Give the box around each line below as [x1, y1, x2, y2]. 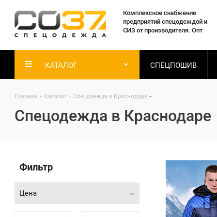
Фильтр [19, 161, 53, 173]
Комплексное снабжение [123, 9, 196, 16]
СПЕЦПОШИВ [150, 61, 197, 70]
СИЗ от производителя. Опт [123, 27, 202, 34]
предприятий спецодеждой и [123, 18, 207, 25]
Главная [15, 93, 38, 100]
